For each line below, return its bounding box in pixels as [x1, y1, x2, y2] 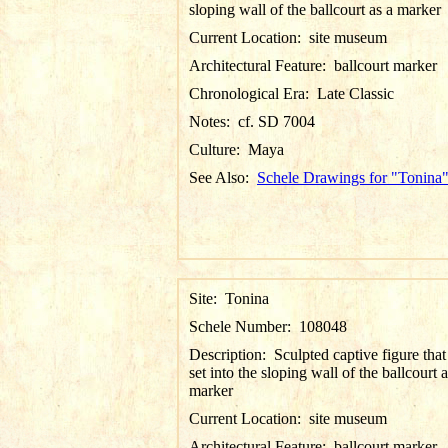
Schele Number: [189, 318, 299, 335]
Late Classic [317, 85, 394, 102]
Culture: [189, 141, 248, 158]
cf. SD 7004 [238, 113, 315, 130]
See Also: [189, 169, 257, 186]
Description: [189, 346, 274, 363]
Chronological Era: [189, 85, 317, 102]
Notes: [189, 113, 238, 130]
